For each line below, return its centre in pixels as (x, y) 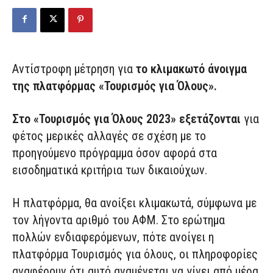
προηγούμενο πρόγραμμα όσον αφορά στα (115, 153)
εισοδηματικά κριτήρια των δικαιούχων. (110, 170)
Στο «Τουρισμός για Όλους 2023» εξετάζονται (128, 119)
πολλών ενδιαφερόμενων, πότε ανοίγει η (113, 237)
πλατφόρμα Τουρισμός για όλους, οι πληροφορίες (135, 254)
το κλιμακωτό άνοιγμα (191, 69)
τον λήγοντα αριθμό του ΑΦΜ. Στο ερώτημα (119, 220)
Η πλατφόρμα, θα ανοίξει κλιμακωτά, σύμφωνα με (134, 203)
